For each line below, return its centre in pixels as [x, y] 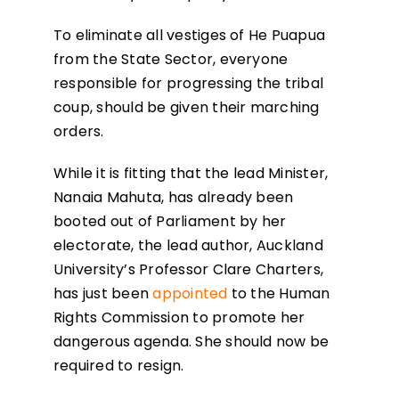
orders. [78, 132]
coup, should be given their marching [186, 108]
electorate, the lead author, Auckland [188, 246]
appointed [188, 294]
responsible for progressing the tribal [188, 84]
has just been [101, 294]
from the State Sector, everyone [171, 60]
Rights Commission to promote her [179, 318]
